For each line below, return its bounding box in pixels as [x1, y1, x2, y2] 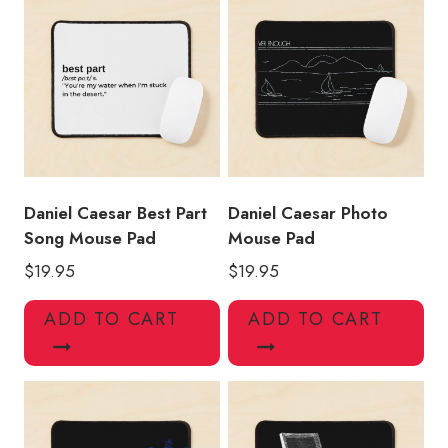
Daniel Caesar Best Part [24, 200, 207, 225]
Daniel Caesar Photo [228, 200, 388, 225]
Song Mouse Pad [24, 225, 156, 250]
